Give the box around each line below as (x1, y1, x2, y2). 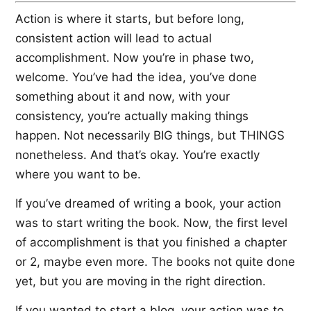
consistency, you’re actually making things (15, 108, 249, 123)
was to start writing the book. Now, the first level (15, 215, 287, 230)
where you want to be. (15, 167, 141, 181)
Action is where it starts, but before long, (15, 11, 244, 26)
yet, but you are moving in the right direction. (15, 274, 266, 288)
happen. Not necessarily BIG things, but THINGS (15, 128, 285, 142)
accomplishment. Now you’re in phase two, (15, 50, 254, 65)
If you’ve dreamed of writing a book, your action (15, 196, 281, 210)
